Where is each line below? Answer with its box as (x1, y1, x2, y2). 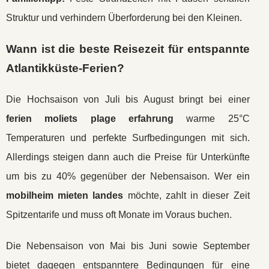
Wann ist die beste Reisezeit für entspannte (6, 43, 250, 55)
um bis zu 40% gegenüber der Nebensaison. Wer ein (6, 171, 250, 181)
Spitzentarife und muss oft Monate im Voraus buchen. (6, 210, 232, 220)
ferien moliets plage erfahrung (6, 113, 174, 124)
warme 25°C (173, 113, 250, 124)
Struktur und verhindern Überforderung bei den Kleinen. (6, 13, 242, 23)
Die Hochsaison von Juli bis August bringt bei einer (6, 94, 250, 104)
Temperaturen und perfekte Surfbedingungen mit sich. (6, 133, 250, 143)
